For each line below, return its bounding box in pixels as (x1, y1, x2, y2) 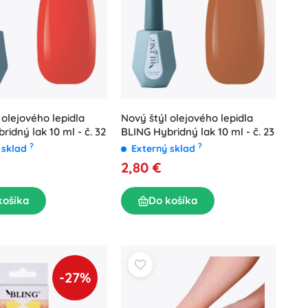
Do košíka (148, 194, 197, 208)
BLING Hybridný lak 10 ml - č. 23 (121, 125, 274, 139)
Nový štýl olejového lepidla (121, 111, 253, 125)
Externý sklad (131, 142, 198, 155)
